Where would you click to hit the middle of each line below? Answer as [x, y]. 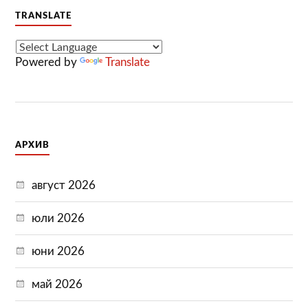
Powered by [48, 63]
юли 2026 [58, 218]
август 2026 [64, 185]
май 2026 [57, 284]
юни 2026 [58, 251]
